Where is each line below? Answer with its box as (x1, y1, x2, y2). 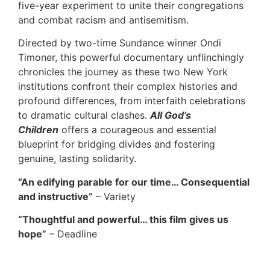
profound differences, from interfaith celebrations (18, 95, 245, 107)
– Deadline (46, 228, 97, 240)
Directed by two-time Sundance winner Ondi (18, 37, 221, 49)
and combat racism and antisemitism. (18, 13, 189, 26)
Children (18, 124, 58, 136)
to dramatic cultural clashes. (18, 109, 150, 122)
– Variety (93, 190, 136, 202)
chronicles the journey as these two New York (18, 66, 228, 78)
